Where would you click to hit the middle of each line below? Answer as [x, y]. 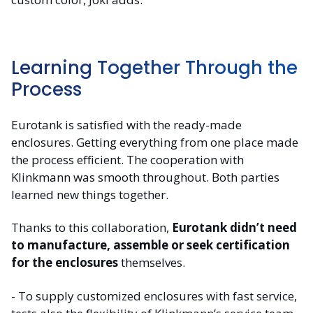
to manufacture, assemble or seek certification [151, 245]
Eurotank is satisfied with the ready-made [126, 125]
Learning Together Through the [154, 67]
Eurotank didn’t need [234, 228]
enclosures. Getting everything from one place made [155, 143]
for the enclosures [65, 263]
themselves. [152, 263]
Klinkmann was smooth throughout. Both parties [145, 177]
